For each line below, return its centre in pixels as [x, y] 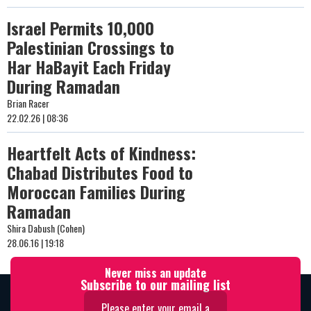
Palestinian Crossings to [91, 47]
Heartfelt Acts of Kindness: [101, 153]
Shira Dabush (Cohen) [46, 228]
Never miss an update [155, 273]
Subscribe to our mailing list [155, 285]
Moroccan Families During [96, 192]
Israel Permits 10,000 [81, 28]
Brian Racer [28, 103]
